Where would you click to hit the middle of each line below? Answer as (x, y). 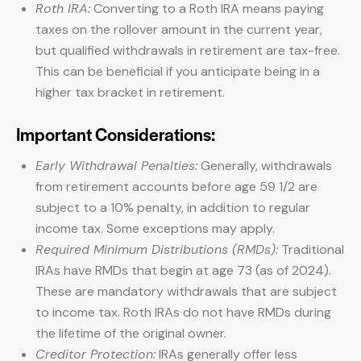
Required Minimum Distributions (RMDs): (157, 249)
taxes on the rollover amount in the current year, (179, 29)
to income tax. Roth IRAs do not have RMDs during (183, 312)
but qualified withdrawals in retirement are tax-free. (188, 50)
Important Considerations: (116, 134)
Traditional (311, 249)
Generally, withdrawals (265, 166)
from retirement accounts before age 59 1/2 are (176, 187)
